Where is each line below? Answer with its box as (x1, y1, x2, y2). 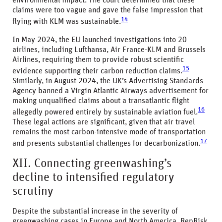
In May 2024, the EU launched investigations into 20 (12, 35, 187, 44)
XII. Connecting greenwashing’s (12, 157, 171, 169)
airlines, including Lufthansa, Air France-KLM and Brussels (12, 45, 206, 54)
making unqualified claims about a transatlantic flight (12, 96, 189, 105)
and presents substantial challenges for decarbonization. (12, 139, 200, 148)
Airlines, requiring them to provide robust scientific (12, 55, 184, 63)
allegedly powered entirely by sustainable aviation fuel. (12, 108, 198, 116)
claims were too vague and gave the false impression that (12, 6, 203, 14)
